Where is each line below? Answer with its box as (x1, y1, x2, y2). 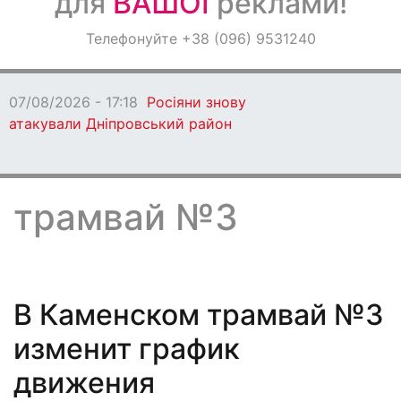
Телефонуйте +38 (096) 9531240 (85, 30, 316, 47)
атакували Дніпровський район (9, 115, 232, 132)
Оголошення (13, 27, 115, 47)
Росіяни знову (147, 93, 246, 111)
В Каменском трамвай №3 (13, 297, 384, 332)
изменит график (13, 331, 240, 366)
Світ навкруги (13, 74, 124, 94)
